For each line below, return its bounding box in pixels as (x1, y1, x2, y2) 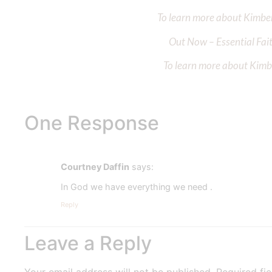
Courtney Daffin (61, 161, 129, 172)
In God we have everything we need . (61, 181, 212, 192)
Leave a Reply (24, 231, 152, 256)
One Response (24, 111, 159, 135)
